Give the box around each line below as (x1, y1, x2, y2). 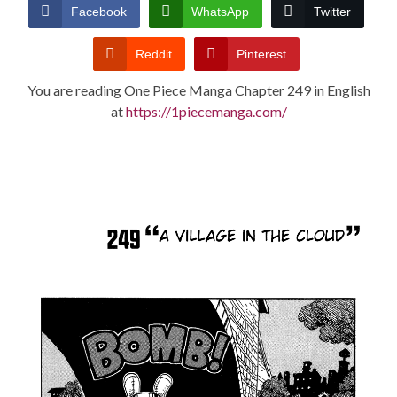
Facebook (71, 4, 127, 19)
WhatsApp (191, 4, 249, 19)
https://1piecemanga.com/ (125, 103, 287, 121)
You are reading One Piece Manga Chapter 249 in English (27, 82, 370, 99)
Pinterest (237, 47, 286, 62)
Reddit (136, 47, 172, 62)
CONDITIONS (7, 4, 99, 21)
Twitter (314, 4, 351, 19)
